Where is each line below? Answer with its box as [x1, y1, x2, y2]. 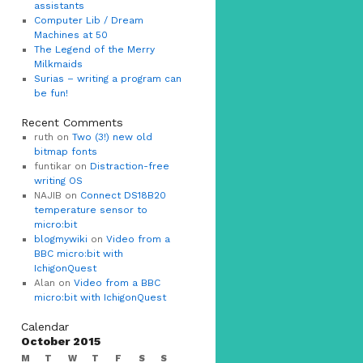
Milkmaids [33, 58, 83, 70]
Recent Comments [21, 116, 123, 129]
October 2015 [21, 335, 100, 348]
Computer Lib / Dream [33, 15, 143, 26]
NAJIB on [33, 190, 80, 201]
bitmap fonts [33, 146, 97, 157]
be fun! [33, 88, 68, 99]
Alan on [33, 277, 74, 288]
